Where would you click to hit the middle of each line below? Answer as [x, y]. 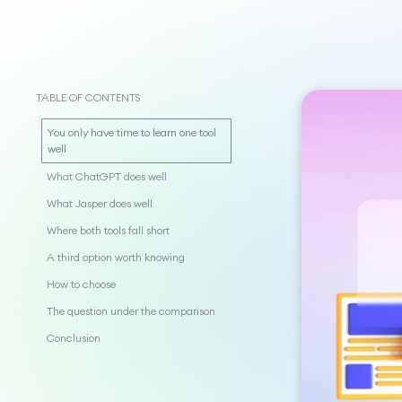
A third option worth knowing [116, 257]
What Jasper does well [100, 203]
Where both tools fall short [108, 230]
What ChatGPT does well [107, 176]
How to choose [81, 284]
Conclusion [74, 338]
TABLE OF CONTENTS [88, 97]
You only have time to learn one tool [132, 132]
